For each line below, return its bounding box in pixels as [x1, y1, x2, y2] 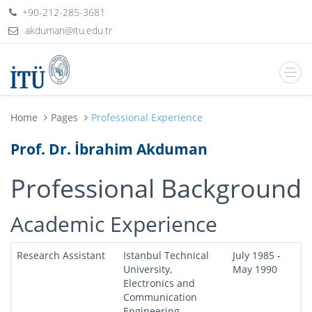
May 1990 [233, 263, 277, 276]
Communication [123, 290, 197, 304]
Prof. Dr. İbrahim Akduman [10, 139, 208, 159]
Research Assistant [17, 249, 105, 262]
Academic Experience [10, 210, 217, 238]
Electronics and [123, 276, 195, 290]
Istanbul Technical [123, 249, 209, 262]
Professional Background [10, 171, 302, 205]
